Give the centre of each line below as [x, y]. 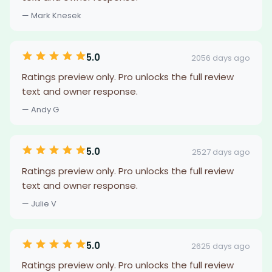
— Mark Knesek [52, 15]
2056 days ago [221, 58]
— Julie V [39, 204]
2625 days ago [221, 246]
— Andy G [40, 110]
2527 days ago [221, 152]
